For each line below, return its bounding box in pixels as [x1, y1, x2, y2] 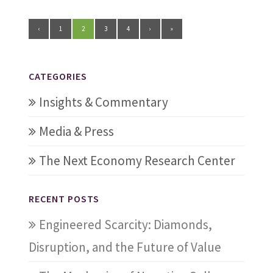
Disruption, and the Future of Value [28, 238, 221, 255]
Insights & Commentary [38, 93, 168, 110]
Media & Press [38, 122, 114, 140]
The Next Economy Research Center [38, 152, 235, 169]
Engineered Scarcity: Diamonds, [38, 216, 212, 233]
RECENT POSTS [28, 192, 99, 205]
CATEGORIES [28, 69, 87, 82]
